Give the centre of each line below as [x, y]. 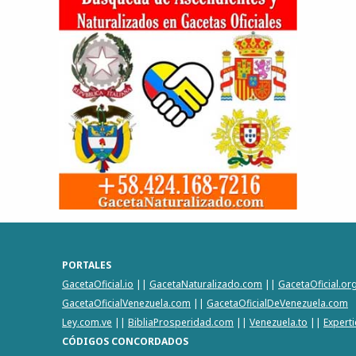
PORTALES [87, 265]
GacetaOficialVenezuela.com [126, 304]
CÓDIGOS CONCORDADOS [125, 342]
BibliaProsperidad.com [181, 323]
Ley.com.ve [87, 323]
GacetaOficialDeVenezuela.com [277, 304]
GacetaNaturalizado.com [206, 284]
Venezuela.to [279, 323]
